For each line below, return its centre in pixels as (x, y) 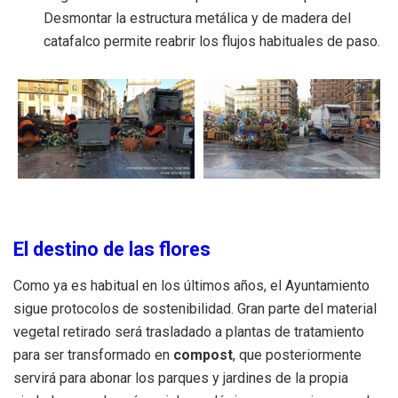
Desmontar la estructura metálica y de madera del (198, 18)
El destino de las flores (112, 250)
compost (203, 355)
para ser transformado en (93, 355)
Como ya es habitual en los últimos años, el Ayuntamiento (191, 286)
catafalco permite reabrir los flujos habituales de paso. (212, 41)
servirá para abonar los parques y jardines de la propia (181, 378)
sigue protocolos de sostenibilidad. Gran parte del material (195, 309)
